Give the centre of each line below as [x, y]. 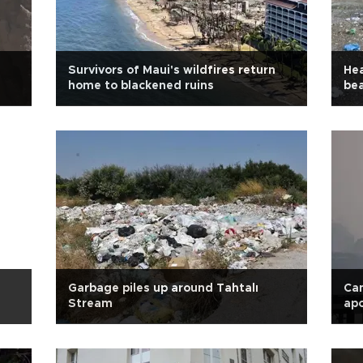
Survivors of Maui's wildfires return [172, 70]
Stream [90, 304]
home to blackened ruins [141, 86]
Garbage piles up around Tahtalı [163, 288]
